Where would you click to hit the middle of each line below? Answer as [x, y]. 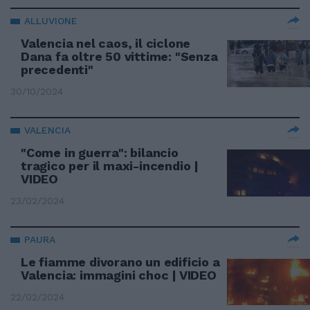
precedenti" [57, 70]
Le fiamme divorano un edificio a [120, 262]
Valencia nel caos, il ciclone [106, 43]
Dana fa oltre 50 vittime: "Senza [119, 56]
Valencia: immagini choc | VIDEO [119, 275]
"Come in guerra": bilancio [100, 153]
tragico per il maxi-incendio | [110, 166]
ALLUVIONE [51, 21]
